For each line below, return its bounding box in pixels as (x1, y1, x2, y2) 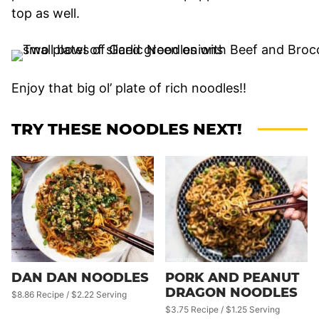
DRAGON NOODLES (165, 285, 298, 301)
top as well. (11, 5, 80, 21)
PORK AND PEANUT (165, 270, 299, 286)
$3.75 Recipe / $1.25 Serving (165, 304, 280, 315)
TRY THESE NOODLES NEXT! (11, 119, 242, 139)
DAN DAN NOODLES (11, 270, 149, 286)
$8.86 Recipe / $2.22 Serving (11, 289, 127, 300)
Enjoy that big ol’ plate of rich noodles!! (11, 80, 246, 95)
